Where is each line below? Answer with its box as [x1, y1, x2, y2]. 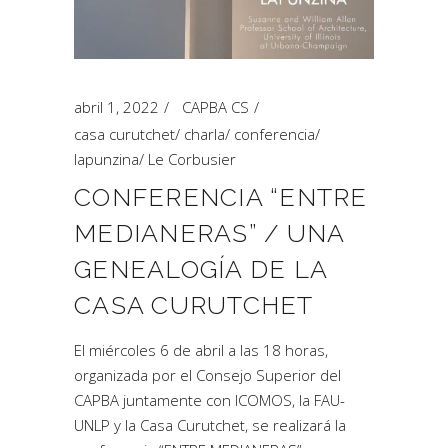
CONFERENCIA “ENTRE [74, 182, 368, 212]
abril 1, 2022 [74, 97, 159, 117]
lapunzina [74, 149, 139, 169]
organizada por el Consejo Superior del [74, 365, 341, 385]
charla [184, 124, 225, 144]
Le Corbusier [148, 149, 236, 169]
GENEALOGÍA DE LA [74, 254, 327, 284]
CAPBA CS [182, 97, 249, 117]
